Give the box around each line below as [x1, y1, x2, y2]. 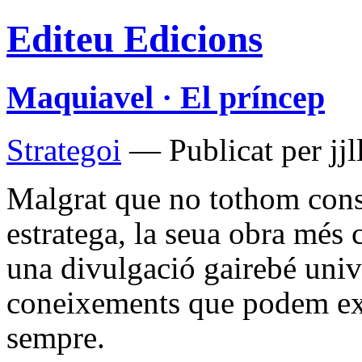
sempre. [6, 319, 105, 355]
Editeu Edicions [6, 18, 263, 61]
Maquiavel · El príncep [6, 78, 325, 116]
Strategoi [6, 132, 121, 167]
